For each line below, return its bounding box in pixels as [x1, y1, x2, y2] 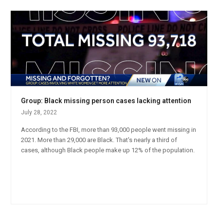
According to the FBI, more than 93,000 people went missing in [21, 126, 197, 134]
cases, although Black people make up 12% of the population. [21, 146, 195, 154]
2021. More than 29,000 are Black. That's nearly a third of [21, 136, 178, 144]
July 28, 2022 [21, 109, 57, 116]
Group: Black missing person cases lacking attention [21, 97, 192, 105]
